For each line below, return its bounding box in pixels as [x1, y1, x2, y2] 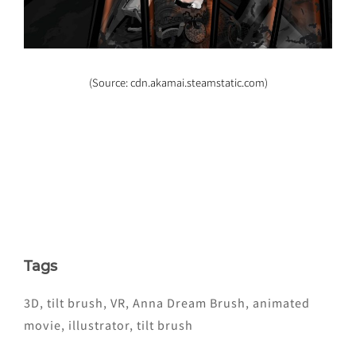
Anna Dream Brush [133, 293, 246, 311]
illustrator [68, 315, 130, 333]
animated [253, 293, 310, 311]
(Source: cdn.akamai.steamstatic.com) [88, 74, 268, 90]
